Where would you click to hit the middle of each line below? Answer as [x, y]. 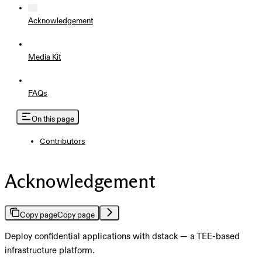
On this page [53, 119]
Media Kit [44, 57]
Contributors [63, 141]
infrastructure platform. [50, 250]
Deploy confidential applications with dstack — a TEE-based [122, 236]
